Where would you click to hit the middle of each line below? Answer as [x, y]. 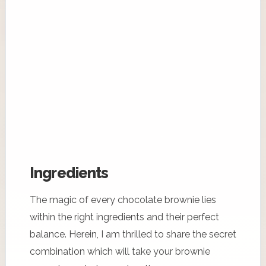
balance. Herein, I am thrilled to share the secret [133, 234]
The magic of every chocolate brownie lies [123, 199]
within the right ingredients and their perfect [124, 217]
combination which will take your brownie [120, 251]
